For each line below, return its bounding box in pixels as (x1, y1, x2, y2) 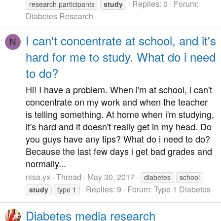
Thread (56, 171, 81, 183)
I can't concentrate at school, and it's (26, 32, 216, 49)
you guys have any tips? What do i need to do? (26, 132, 210, 145)
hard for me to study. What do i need (26, 48, 216, 66)
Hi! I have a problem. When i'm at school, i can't (26, 82, 212, 96)
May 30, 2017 (87, 171, 135, 183)
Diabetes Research (26, 10, 93, 22)
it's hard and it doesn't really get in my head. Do (26, 119, 212, 133)
